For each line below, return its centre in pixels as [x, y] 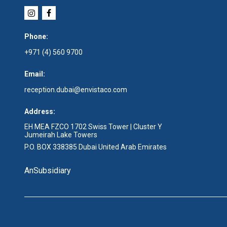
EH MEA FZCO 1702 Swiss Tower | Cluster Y [93, 127]
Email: [35, 74]
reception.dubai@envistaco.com [76, 90]
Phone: [36, 36]
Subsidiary [52, 171]
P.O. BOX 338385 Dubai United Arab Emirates [96, 147]
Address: [40, 111]
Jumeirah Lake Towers [61, 135]
